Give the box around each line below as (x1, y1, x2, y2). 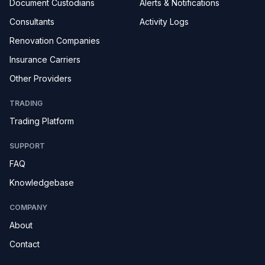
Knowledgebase (9, 177, 74, 188)
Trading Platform (9, 116, 74, 126)
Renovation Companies (9, 35, 100, 46)
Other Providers (9, 73, 72, 83)
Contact (9, 239, 40, 249)
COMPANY (9, 203, 47, 212)
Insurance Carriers (9, 54, 80, 64)
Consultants (9, 17, 54, 27)
